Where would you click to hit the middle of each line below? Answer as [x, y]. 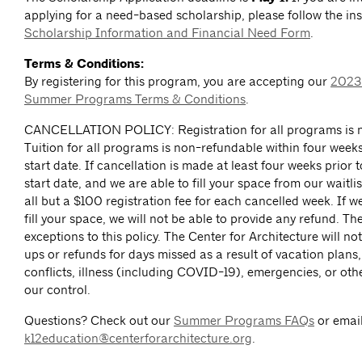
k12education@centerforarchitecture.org [138, 339]
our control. [57, 290]
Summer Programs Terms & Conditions [135, 99]
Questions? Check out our [99, 321]
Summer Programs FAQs [244, 321]
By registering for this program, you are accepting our [177, 82]
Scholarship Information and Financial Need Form [167, 33]
